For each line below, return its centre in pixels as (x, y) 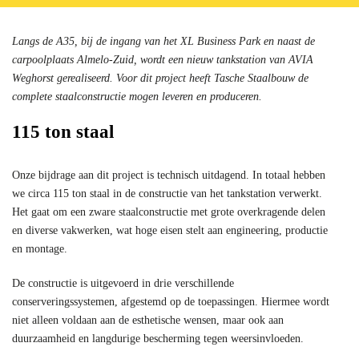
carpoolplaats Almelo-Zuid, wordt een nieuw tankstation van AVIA (163, 60)
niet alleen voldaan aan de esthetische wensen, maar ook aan (148, 320)
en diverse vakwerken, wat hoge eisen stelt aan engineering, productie (170, 230)
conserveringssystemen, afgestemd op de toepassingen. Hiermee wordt (171, 302)
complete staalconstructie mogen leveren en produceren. (137, 97)
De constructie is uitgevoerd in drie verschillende (123, 283)
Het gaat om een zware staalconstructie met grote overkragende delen (169, 212)
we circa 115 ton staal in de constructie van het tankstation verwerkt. (167, 194)
